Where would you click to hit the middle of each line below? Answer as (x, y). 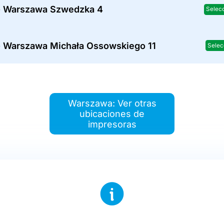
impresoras (112, 124)
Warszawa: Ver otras (112, 103)
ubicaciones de (112, 114)
